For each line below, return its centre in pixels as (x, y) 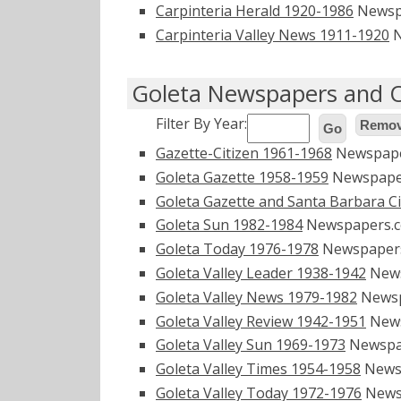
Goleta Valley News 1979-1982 (256, 297)
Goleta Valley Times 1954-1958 (258, 369)
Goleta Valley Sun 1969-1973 (251, 345)
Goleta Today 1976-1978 (237, 249)
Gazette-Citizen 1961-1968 (244, 154)
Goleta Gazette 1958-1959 (242, 177)
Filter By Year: (201, 124)
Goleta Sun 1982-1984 (229, 225)
